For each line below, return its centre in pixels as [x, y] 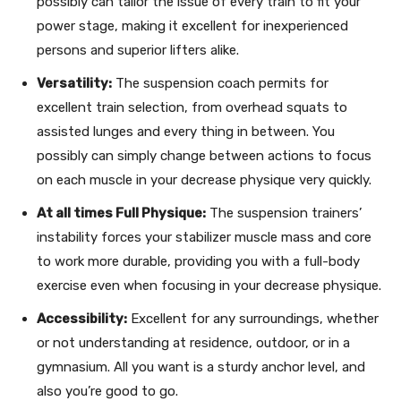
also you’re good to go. [107, 391]
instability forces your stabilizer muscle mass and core [204, 237]
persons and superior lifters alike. [138, 50]
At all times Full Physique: [121, 213]
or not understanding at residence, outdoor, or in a [193, 342]
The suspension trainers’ [284, 213]
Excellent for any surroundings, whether [253, 318]
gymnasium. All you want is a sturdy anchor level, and [201, 367]
